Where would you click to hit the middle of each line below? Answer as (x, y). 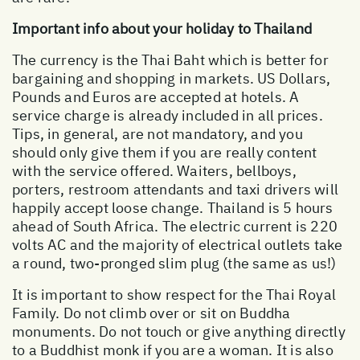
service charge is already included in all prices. (168, 115)
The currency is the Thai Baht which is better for (170, 59)
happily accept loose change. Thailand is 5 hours (173, 207)
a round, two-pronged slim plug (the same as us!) (174, 263)
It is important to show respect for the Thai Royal (174, 294)
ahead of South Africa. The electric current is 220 (175, 226)
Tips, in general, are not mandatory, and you (157, 133)
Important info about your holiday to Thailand (162, 28)
